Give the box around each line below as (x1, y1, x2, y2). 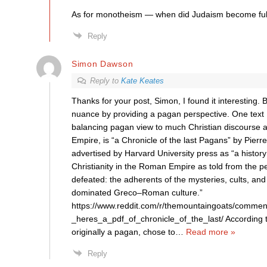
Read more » (185, 227, 235, 237)
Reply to (89, 76, 121, 85)
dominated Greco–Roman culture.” (71, 188, 203, 197)
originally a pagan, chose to (71, 227, 175, 237)
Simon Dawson (71, 58, 133, 69)
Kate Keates (120, 76, 164, 85)
